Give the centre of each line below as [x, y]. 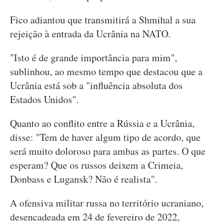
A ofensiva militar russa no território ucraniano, [107, 203]
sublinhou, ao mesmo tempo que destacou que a [106, 71]
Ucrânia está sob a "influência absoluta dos [96, 85]
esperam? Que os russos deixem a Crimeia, [97, 165]
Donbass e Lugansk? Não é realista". [84, 179]
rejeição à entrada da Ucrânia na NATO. [90, 34]
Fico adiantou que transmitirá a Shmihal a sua [103, 20]
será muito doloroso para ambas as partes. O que [108, 151]
